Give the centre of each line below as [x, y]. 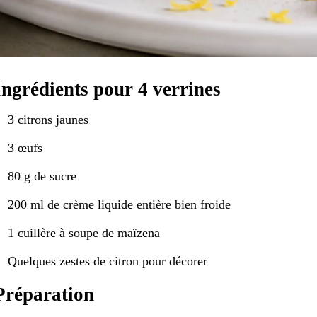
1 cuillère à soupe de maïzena [83, 232]
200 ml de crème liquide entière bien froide [119, 204]
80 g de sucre [42, 176]
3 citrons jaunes [48, 119]
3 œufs [25, 148]
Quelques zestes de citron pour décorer [107, 261]
